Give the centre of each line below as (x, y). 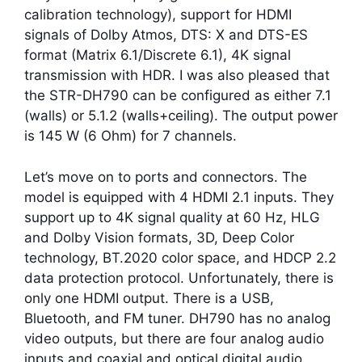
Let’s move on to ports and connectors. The (166, 177)
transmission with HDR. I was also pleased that (177, 76)
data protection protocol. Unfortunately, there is (179, 278)
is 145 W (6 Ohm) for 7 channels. (130, 136)
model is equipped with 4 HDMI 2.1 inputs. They (179, 197)
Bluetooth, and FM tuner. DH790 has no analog (177, 318)
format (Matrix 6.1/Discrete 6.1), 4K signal (158, 55)
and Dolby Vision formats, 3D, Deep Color (159, 237)
